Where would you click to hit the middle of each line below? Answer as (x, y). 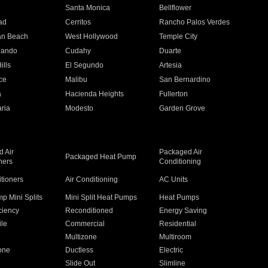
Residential (178, 224)
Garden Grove (182, 108)
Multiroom (176, 237)
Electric (171, 250)
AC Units (174, 179)
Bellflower (176, 8)
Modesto (79, 108)
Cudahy (78, 51)
